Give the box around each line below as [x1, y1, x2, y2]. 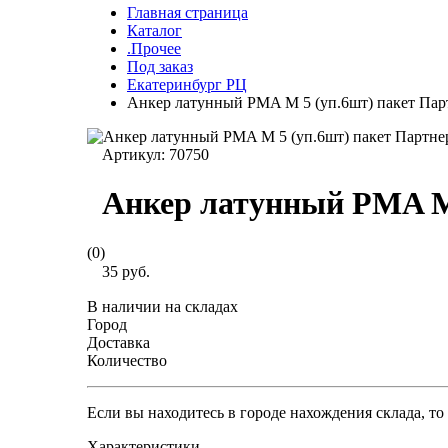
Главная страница [127, 4, 248, 21]
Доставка [87, 333, 150, 351]
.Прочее [127, 40, 181, 57]
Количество [87, 351, 167, 369]
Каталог [127, 22, 182, 39]
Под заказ [127, 58, 193, 75]
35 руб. [102, 262, 150, 280]
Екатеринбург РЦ [127, 76, 247, 93]
